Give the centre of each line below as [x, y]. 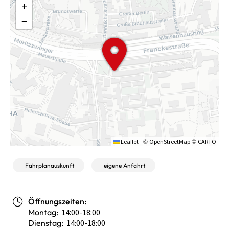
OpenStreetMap [170, 141]
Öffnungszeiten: [57, 201]
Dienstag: [47, 223]
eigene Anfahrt [124, 165]
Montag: [44, 212]
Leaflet [129, 141]
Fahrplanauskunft [50, 165]
